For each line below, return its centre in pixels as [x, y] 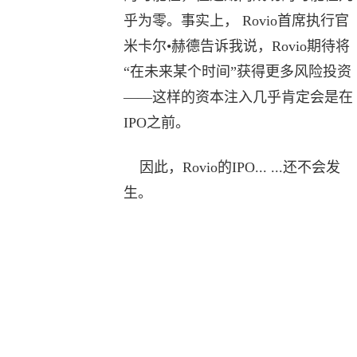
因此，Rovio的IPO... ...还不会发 [231, 167]
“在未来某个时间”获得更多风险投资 [237, 72]
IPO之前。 [156, 123]
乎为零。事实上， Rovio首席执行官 [236, 21]
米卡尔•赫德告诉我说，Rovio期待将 [236, 46]
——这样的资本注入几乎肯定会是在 [238, 97]
